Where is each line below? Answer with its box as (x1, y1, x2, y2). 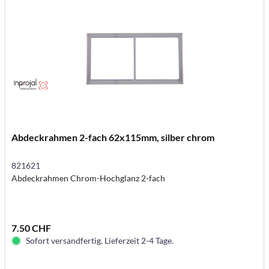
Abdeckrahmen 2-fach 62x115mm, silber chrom (11, 131, 215, 143)
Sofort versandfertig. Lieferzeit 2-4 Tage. (26, 235, 174, 246)
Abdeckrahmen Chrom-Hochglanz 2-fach (11, 172, 166, 183)
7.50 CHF (11, 222, 52, 234)
